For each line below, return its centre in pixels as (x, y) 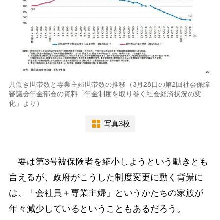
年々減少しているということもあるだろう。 (97, 208)
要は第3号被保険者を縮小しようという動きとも (108, 161)
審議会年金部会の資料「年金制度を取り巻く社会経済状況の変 (105, 94)
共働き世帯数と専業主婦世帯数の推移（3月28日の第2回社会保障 (109, 84)
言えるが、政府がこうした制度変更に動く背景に (106, 177)
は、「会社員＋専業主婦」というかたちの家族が (106, 193)
